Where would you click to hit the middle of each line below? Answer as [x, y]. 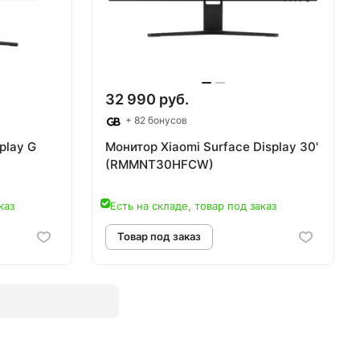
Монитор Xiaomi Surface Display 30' [212, 146]
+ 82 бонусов [155, 121]
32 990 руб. [147, 100]
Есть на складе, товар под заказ [193, 205]
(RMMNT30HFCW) [160, 164]
